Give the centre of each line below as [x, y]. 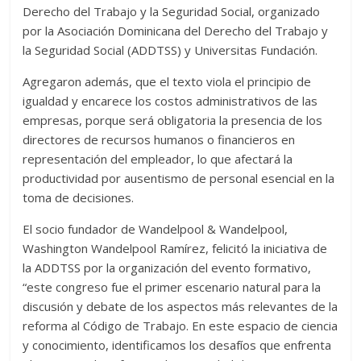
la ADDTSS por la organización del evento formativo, [167, 268]
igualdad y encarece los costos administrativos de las [170, 101]
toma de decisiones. [79, 198]
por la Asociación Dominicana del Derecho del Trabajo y [176, 31]
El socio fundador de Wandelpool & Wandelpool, [156, 229]
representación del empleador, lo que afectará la [158, 159]
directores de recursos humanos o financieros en [159, 140]
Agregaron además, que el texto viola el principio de [167, 82]
